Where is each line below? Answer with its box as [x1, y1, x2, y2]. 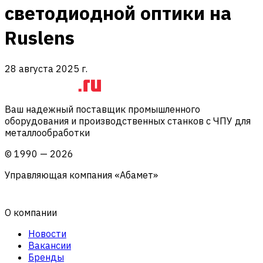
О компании [5, 206, 57, 218]
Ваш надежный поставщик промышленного [5, 103, 200, 115]
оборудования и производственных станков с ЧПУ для [5, 114, 251, 127]
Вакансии [28, 239, 71, 251]
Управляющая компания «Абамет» [5, 168, 158, 181]
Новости [28, 227, 66, 240]
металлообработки [5, 126, 90, 139]
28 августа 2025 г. [5, 62, 87, 75]
